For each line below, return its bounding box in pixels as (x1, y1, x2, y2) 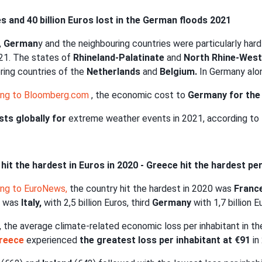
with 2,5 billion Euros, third (42, 197, 152, 209)
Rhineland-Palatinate (73, 52, 164, 64)
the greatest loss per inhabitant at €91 (80, 235, 250, 246)
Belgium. (160, 66, 197, 78)
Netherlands (87, 66, 140, 78)
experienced (24, 235, 80, 246)
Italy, (21, 197, 42, 209)
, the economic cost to (89, 89, 185, 101)
